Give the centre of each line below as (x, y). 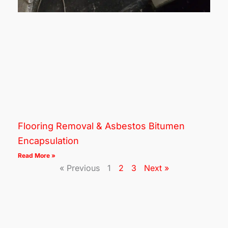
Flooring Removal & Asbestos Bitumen (101, 126)
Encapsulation (48, 140)
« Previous (79, 168)
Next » (156, 168)
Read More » (37, 155)
